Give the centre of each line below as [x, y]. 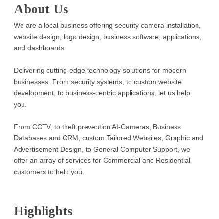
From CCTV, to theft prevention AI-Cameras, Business [98, 126]
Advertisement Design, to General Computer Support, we [102, 149]
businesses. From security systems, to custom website [98, 81]
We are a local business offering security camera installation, [108, 25]
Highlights [43, 211]
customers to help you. [49, 171]
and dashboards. [40, 48]
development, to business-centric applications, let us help [102, 93]
